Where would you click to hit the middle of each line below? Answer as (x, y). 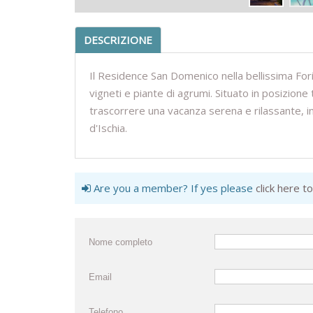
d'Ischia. (108, 128)
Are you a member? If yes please (173, 188)
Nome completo (121, 242)
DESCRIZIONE (118, 40)
